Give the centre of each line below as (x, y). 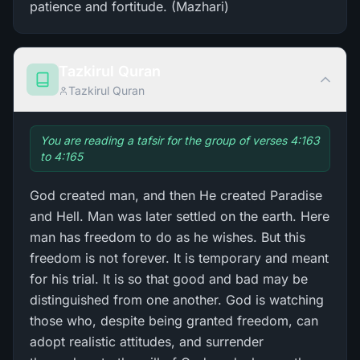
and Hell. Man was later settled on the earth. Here (180, 216)
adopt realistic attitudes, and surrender (147, 342)
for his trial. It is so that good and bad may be (169, 279)
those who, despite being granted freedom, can (174, 321)
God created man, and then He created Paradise (176, 195)
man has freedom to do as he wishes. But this (168, 237)
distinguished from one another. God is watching (177, 300)
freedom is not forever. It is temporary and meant (179, 258)
